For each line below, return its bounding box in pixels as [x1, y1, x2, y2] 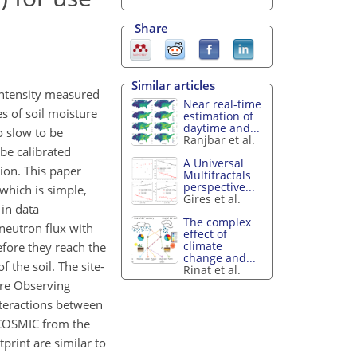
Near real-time [183, 96, 262, 112]
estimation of [183, 108, 254, 124]
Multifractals [183, 167, 252, 182]
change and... [183, 249, 257, 265]
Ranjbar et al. [183, 132, 256, 148]
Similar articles [131, 77, 215, 94]
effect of [183, 226, 228, 241]
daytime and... [183, 120, 261, 136]
